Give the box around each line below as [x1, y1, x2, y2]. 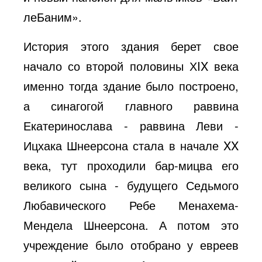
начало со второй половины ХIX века [23, 57, 239, 74]
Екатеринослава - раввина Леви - [23, 116, 239, 134]
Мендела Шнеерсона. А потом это [23, 216, 239, 233]
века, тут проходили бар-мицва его [23, 156, 239, 174]
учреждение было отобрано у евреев [23, 236, 239, 253]
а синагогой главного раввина [23, 96, 239, 114]
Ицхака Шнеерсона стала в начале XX [23, 136, 239, 154]
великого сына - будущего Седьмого [23, 176, 239, 194]
